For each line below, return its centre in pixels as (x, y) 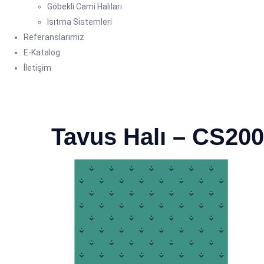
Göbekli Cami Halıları (85, 6)
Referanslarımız (54, 37)
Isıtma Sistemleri (80, 22)
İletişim (37, 68)
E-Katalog (42, 52)
